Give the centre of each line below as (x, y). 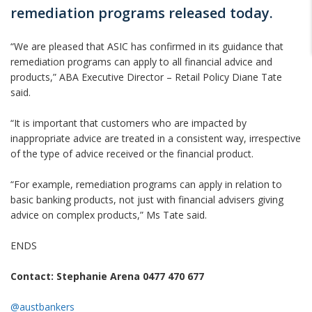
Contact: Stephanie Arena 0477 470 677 (107, 276)
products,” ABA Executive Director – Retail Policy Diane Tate (146, 77)
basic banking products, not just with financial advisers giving (147, 200)
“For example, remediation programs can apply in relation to (146, 184)
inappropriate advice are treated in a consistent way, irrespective (156, 138)
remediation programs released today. (143, 13)
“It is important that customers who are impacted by (128, 123)
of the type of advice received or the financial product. (132, 154)
